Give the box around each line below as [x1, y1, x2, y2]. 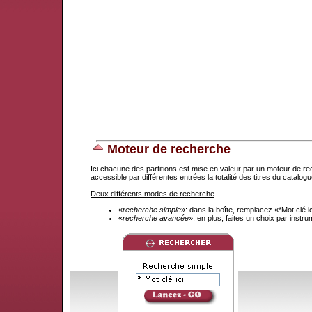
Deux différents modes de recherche [91, 189, 214, 198]
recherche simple [123, 205, 181, 214]
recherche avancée [123, 214, 189, 222]
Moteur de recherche [107, 142, 231, 156]
